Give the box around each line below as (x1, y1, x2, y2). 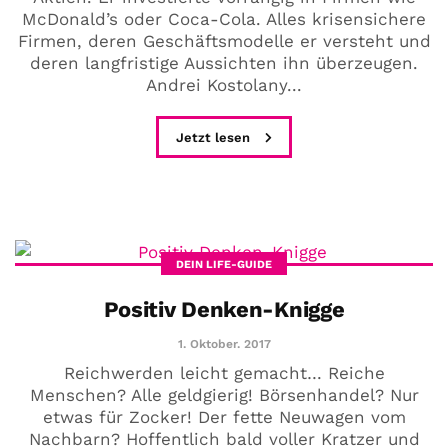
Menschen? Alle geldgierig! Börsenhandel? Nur (29, 384, 419, 405)
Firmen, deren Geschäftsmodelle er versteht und (17, 30, 431, 51)
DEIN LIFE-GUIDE (176, 257, 272, 271)
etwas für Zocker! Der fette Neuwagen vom (42, 406, 406, 427)
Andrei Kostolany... (146, 74, 302, 95)
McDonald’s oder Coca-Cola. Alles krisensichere (22, 8, 426, 29)
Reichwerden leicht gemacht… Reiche (63, 362, 385, 383)
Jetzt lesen (176, 129, 254, 145)
